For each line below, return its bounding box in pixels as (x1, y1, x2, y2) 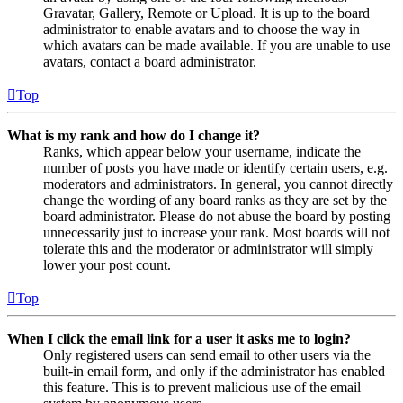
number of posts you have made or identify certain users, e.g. (43, 159, 388, 175)
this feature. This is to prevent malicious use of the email (43, 379, 361, 395)
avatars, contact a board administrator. (43, 53, 256, 69)
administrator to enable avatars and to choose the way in (43, 21, 360, 37)
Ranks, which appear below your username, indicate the (43, 143, 361, 159)
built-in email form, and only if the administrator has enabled (43, 363, 385, 379)
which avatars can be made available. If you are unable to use (43, 37, 390, 53)
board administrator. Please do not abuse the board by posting (43, 208, 390, 224)
